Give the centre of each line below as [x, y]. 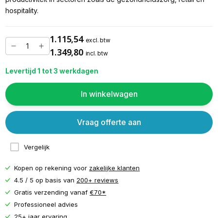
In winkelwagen [109, 94]
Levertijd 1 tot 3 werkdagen [52, 71]
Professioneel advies [46, 204]
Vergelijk [36, 147]
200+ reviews [98, 180]
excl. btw [98, 40]
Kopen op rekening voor [52, 168]
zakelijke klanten [115, 168]
